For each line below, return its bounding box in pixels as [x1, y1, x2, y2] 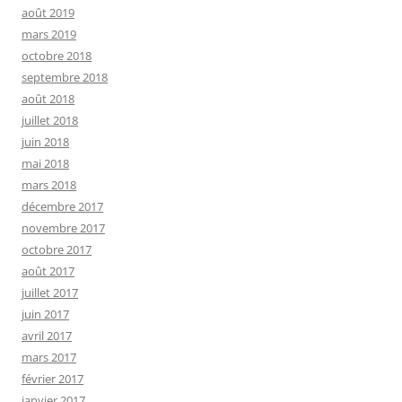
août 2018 [22, 90, 74, 107]
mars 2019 [22, 25, 76, 42]
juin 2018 [22, 133, 69, 150]
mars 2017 [22, 348, 76, 365]
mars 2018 [22, 176, 76, 193]
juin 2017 [22, 305, 69, 322]
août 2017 [22, 262, 74, 279]
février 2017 [22, 370, 83, 387]
